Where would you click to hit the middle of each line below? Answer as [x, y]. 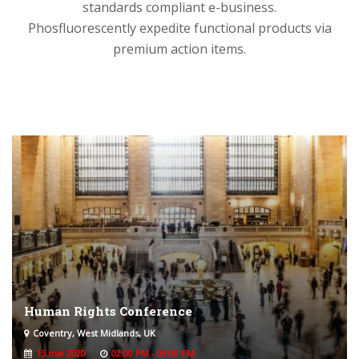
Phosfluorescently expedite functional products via [179, 28]
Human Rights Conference [108, 311]
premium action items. [179, 48]
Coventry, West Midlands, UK [94, 333]
